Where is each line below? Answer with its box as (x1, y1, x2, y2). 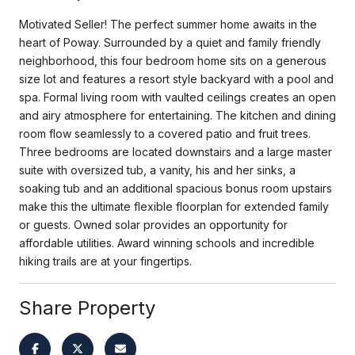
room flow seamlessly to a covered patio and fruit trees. (19, 126, 311, 140)
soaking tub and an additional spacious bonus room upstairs (19, 181, 332, 195)
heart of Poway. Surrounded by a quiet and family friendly (19, 35, 321, 49)
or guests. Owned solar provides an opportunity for (19, 217, 288, 231)
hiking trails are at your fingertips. (19, 254, 192, 268)
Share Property (19, 296, 155, 319)
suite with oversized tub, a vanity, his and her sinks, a (19, 162, 296, 177)
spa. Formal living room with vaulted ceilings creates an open (19, 90, 336, 104)
